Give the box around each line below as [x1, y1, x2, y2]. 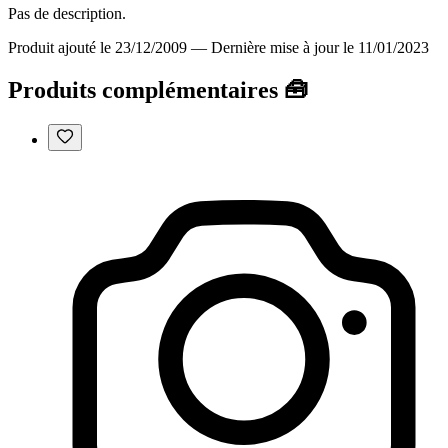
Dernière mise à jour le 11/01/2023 [211, 38, 429, 56]
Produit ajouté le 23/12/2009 [8, 38, 187, 56]
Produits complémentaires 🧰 [8, 76, 308, 103]
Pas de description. [8, 4, 126, 22]
